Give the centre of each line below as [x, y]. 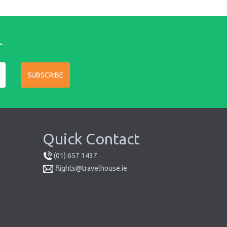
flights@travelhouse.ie [91, 168]
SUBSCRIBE [45, 75]
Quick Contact [91, 139]
